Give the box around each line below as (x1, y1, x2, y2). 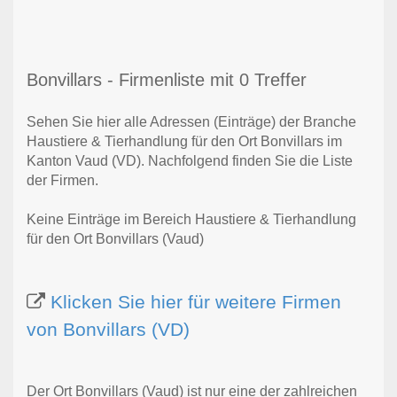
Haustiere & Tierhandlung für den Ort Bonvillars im (27, 134, 342, 150)
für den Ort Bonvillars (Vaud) (27, 231, 204, 247)
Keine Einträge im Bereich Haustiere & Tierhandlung (27, 212, 356, 228)
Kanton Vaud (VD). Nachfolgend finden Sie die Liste (27, 153, 353, 169)
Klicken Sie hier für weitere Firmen (51, 292, 341, 313)
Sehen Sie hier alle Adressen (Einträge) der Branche (27, 114, 356, 130)
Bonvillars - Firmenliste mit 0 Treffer (27, 70, 307, 90)
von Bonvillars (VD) (27, 319, 190, 340)
